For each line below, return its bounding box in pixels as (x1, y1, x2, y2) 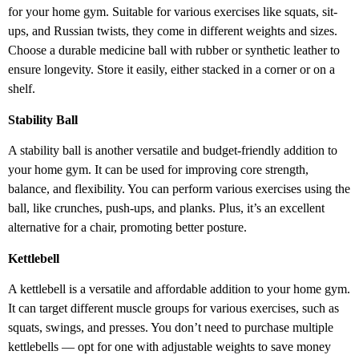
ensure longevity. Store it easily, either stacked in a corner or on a (8, 63, 335, 77)
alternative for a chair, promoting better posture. (8, 220, 247, 235)
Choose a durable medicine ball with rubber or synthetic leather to (8, 43, 340, 58)
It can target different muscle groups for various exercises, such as (8, 301, 339, 315)
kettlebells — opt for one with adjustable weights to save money (8, 339, 331, 353)
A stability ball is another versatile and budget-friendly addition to (8, 143, 337, 158)
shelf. (8, 82, 35, 96)
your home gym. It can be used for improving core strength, (8, 163, 309, 177)
